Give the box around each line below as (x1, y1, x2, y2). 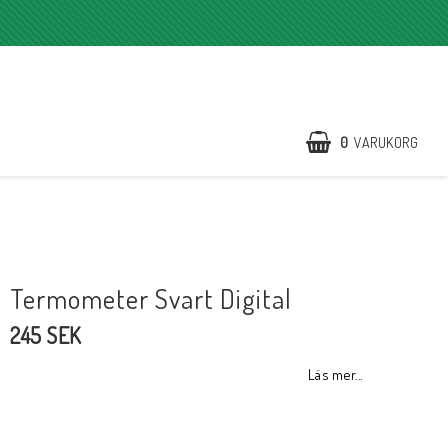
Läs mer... (307, 365, 363, 384)
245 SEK (10, 321, 82, 350)
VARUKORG (354, 133, 418, 151)
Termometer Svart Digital (10, 281, 293, 316)
